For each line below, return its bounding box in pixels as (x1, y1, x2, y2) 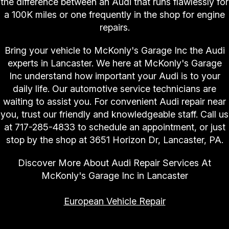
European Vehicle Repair (63, 196, 166, 207)
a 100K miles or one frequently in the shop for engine (4, 9, 225, 20)
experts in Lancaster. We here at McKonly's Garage (7, 58, 222, 69)
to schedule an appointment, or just (75, 122, 225, 133)
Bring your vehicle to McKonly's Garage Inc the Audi (4, 45, 225, 56)
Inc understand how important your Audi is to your (9, 71, 220, 82)
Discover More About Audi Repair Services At (18, 157, 211, 169)
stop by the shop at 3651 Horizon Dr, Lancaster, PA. (6, 134, 223, 146)
